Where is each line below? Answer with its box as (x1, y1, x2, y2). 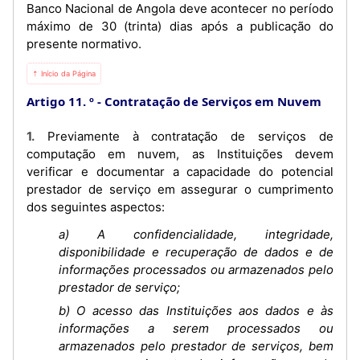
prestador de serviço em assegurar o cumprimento (27, 181, 333, 197)
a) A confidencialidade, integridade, (59, 226, 333, 242)
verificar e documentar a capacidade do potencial (27, 163, 333, 179)
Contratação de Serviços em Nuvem (104, 92, 321, 109)
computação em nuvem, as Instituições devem (27, 145, 333, 162)
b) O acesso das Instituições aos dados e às (59, 303, 333, 318)
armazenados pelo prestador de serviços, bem (59, 338, 333, 354)
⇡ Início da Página (32, 68, 96, 78)
